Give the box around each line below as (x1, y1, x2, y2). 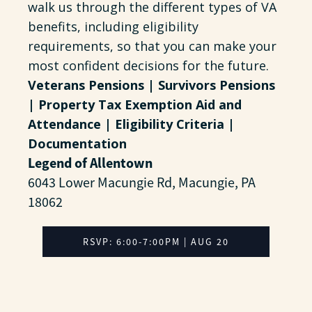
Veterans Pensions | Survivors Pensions (28, 77, 275, 93)
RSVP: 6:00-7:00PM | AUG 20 (82, 235, 229, 248)
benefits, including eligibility (28, 18, 198, 35)
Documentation (28, 135, 127, 152)
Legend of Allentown (28, 154, 153, 172)
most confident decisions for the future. (28, 57, 269, 74)
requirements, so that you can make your (28, 38, 276, 54)
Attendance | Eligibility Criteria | (28, 116, 235, 132)
